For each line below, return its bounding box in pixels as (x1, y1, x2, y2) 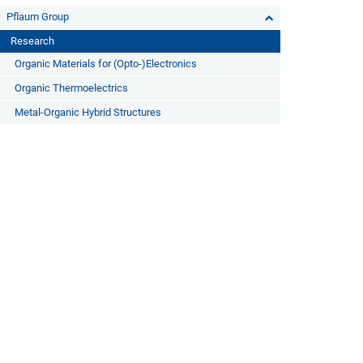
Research (10, 35, 54, 47)
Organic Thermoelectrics (14, 82, 128, 94)
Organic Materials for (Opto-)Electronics (14, 58, 197, 70)
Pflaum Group (6, 11, 69, 23)
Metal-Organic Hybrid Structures (14, 106, 161, 118)
